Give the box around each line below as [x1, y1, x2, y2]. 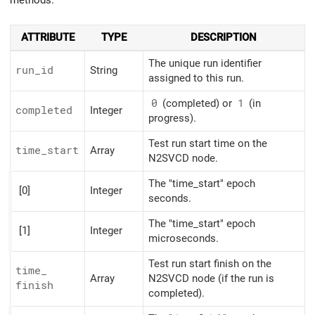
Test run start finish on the [148, 257, 271, 271]
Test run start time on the [148, 137, 267, 150]
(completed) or [160, 97, 235, 110]
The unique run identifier [148, 57, 262, 70]
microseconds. [148, 232, 219, 245]
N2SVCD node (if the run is [148, 272, 274, 285]
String [90, 64, 117, 77]
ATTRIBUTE [20, 31, 75, 44]
